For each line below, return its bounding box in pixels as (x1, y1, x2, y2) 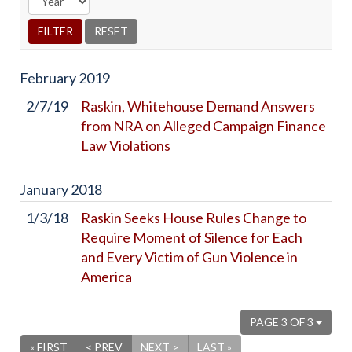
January (20, 180, 68, 198)
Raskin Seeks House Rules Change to (81, 208, 306, 226)
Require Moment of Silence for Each (81, 228, 302, 246)
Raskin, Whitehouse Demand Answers (81, 97, 315, 115)
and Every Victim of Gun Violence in (81, 247, 298, 266)
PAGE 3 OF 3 (250, 314, 316, 328)
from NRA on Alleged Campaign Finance (81, 116, 326, 134)
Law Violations (81, 136, 170, 154)
